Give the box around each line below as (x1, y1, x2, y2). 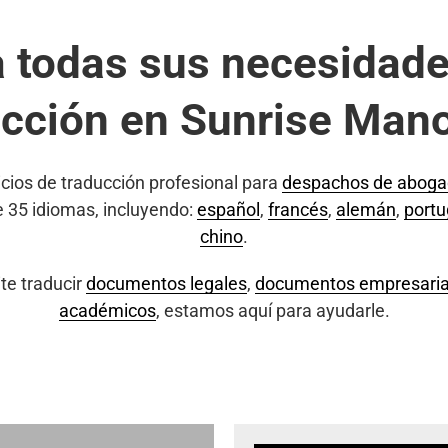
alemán (335, 199, 396, 220)
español (196, 199, 260, 220)
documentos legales (85, 273, 247, 294)
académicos (58, 300, 156, 321)
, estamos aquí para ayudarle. (155, 300, 390, 321)
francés (267, 199, 328, 220)
